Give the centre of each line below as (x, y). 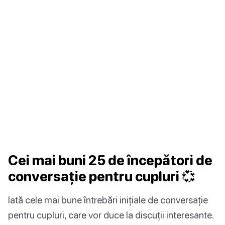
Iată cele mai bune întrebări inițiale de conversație (108, 199)
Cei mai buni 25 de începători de (110, 160)
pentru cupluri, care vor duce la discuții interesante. (111, 214)
